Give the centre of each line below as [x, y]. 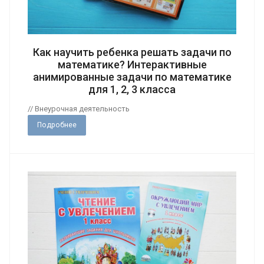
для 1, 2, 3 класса [132, 90]
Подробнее [57, 125]
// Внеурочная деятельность [79, 109]
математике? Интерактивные [132, 65]
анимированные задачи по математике [132, 77]
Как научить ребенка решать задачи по [132, 52]
